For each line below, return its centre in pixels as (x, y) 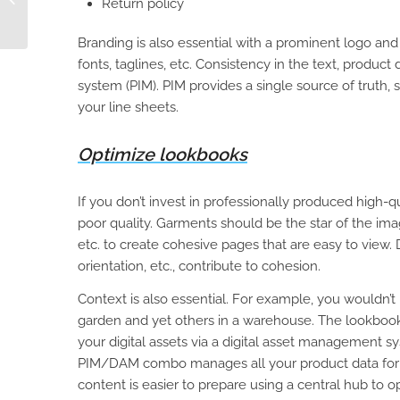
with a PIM (58, 18)
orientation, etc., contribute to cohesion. (199, 267)
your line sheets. (128, 108)
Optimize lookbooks (162, 155)
